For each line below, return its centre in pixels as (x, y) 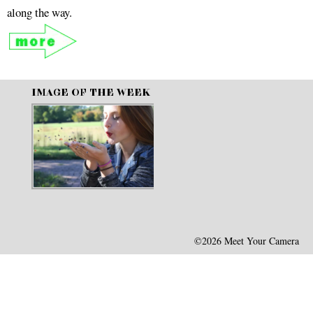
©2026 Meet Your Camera (247, 241)
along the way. (39, 12)
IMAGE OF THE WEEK (91, 93)
